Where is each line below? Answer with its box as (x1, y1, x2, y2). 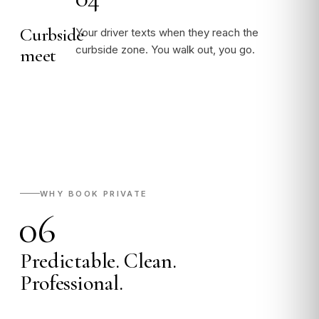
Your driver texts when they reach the (75, 25, 258, 39)
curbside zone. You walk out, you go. (75, 42, 255, 56)
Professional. (20, 269, 123, 296)
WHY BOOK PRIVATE (40, 188, 148, 199)
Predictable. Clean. (20, 247, 177, 274)
